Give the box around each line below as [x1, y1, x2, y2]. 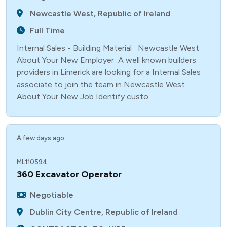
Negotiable [30, 190, 74, 200]
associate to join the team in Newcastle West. [17, 80, 186, 89]
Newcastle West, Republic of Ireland [30, 9, 171, 18]
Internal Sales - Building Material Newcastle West [17, 43, 201, 53]
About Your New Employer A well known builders [17, 55, 196, 65]
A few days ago [17, 134, 64, 142]
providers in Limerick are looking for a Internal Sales [17, 67, 201, 77]
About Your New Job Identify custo [17, 92, 148, 101]
